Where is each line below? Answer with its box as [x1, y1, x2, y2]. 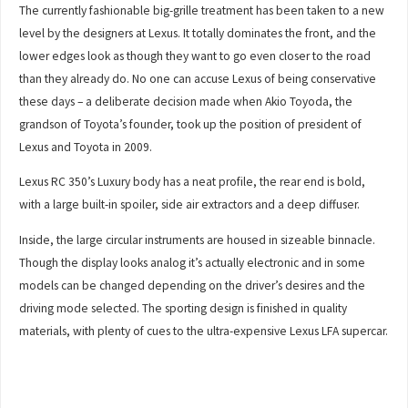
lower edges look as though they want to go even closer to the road [19, 47, 372, 64]
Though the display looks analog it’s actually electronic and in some [19, 254, 366, 270]
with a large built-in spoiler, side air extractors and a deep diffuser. [19, 197, 361, 213]
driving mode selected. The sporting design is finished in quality [19, 300, 348, 316]
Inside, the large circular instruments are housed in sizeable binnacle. [19, 231, 376, 248]
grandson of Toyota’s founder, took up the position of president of [19, 116, 362, 132]
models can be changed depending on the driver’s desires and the [19, 277, 366, 293]
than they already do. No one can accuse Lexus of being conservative [19, 70, 377, 87]
